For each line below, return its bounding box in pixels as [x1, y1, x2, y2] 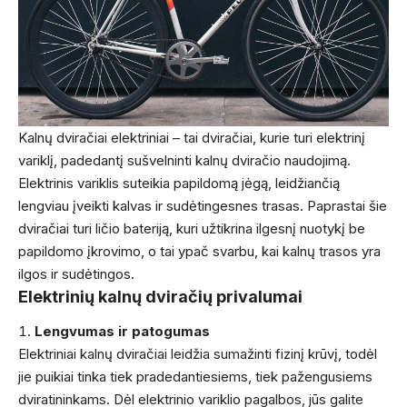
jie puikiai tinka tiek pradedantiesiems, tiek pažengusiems [18, 368, 372, 386]
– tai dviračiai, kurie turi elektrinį [169, 128, 365, 146]
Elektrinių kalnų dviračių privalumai [18, 286, 303, 306]
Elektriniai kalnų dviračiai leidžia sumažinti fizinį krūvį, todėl [18, 345, 377, 363]
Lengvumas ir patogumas [35, 323, 210, 341]
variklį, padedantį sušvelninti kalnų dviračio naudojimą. [18, 151, 351, 169]
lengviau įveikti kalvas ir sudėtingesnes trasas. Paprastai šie [18, 196, 387, 214]
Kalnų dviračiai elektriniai [18, 128, 169, 146]
